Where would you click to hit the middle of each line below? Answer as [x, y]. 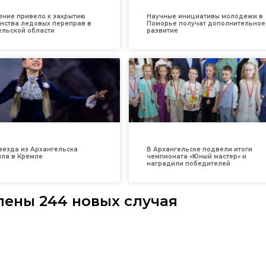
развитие [162, 30]
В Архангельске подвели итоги [199, 149]
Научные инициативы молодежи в [205, 16]
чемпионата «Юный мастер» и [196, 156]
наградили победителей [188, 163]
